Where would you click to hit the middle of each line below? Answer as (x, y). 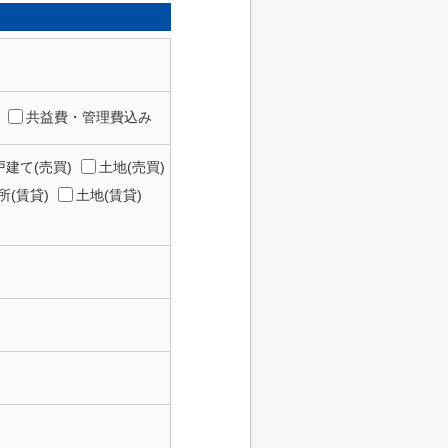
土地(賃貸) (109, 195)
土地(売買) (132, 167)
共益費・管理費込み (89, 116)
